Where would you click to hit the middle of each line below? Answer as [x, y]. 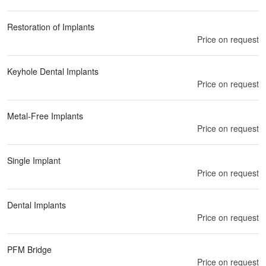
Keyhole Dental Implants [53, 71]
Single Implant [34, 160]
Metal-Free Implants [45, 115]
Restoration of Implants [51, 26]
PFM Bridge [29, 249]
